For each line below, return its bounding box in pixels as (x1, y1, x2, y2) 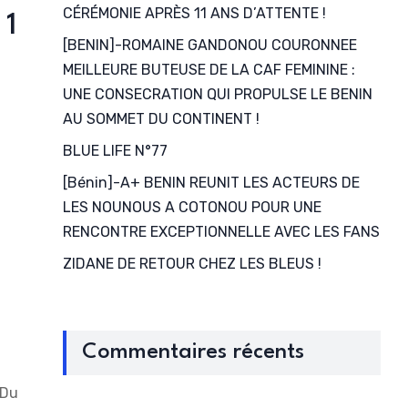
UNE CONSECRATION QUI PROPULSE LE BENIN (62, 86, 372, 103)
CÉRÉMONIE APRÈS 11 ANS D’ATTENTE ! (62, 5, 326, 22)
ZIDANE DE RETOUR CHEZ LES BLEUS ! (62, 255, 321, 272)
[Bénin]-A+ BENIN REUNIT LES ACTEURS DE (62, 174, 360, 191)
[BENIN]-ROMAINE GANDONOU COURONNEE (62, 36, 357, 54)
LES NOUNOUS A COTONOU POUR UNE (62, 199, 321, 216)
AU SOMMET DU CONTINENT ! (62, 110, 260, 127)
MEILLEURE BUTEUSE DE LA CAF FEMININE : (62, 61, 355, 78)
